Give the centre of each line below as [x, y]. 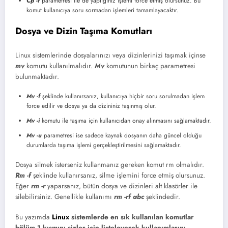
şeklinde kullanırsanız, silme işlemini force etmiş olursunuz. [118, 175]
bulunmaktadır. [37, 76]
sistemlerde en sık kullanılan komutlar [132, 217]
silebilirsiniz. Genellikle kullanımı [65, 196]
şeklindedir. [162, 196]
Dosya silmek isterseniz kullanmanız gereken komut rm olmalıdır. [110, 164]
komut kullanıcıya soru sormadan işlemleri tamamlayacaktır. [103, 10]
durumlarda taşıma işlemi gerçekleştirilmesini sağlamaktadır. [104, 145]
